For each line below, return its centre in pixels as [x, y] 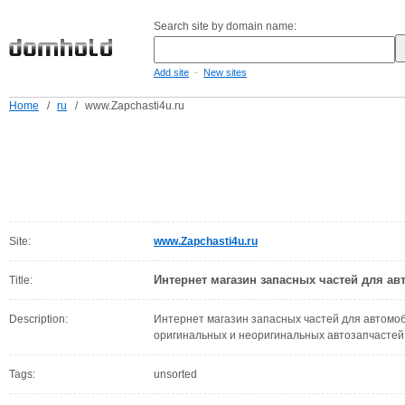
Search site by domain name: [225, 26]
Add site [171, 72]
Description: [38, 319]
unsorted [175, 374]
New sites [225, 72]
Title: [21, 280]
